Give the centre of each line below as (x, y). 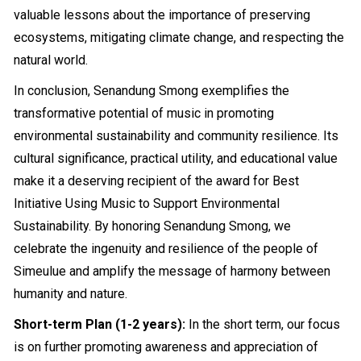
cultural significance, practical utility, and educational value (176, 158)
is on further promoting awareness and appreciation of (166, 347)
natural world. (51, 60)
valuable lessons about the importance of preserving (162, 15)
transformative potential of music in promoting (144, 113)
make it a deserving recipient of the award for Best (157, 181)
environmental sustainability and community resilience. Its (176, 136)
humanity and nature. (71, 294)
